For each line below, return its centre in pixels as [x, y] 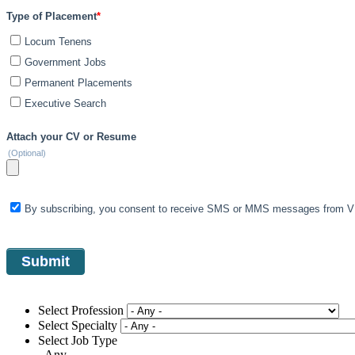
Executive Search [65, 104]
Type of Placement [52, 17]
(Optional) [27, 153]
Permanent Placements [78, 83]
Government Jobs [65, 63]
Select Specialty [78, 326]
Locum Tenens [58, 42]
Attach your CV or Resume [71, 137]
